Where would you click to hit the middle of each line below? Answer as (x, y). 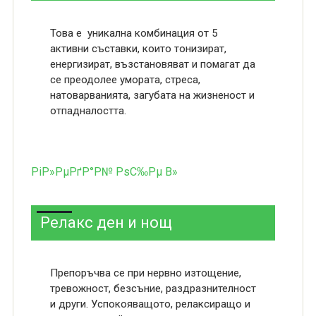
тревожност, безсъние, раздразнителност (153, 288)
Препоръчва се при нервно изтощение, (145, 273)
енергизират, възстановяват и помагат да (152, 64)
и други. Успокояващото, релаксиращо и (150, 304)
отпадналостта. (88, 111)
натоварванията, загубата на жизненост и (152, 95)
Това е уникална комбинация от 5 (133, 33)
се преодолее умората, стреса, (125, 80)
